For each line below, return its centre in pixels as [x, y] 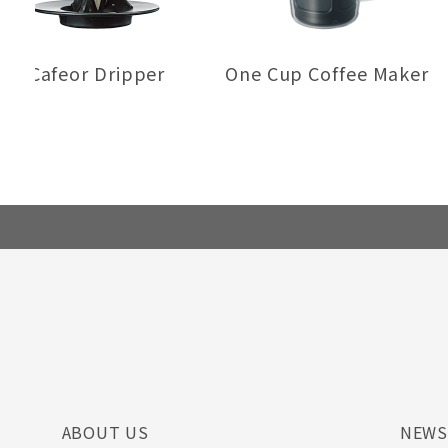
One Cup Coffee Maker [327, 73]
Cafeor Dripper [97, 73]
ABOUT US [105, 431]
